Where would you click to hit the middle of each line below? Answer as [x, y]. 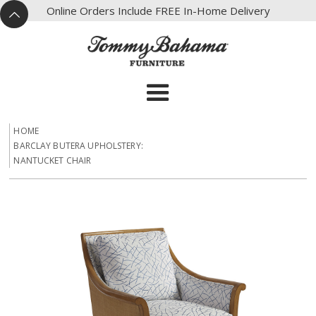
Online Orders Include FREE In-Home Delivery [158, 10]
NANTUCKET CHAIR [53, 161]
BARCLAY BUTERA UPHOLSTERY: [78, 146]
